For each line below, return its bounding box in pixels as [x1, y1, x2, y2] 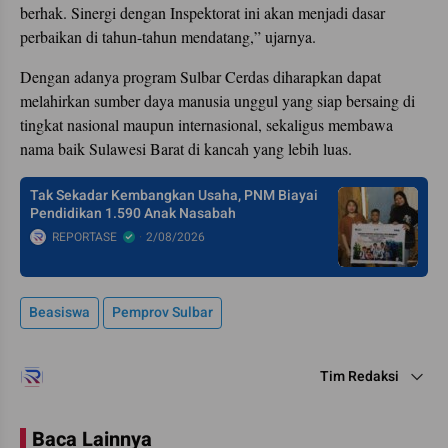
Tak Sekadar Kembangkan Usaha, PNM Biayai [30, 184, 318, 206]
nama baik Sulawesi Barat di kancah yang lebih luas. [20, 137, 352, 159]
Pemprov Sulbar [112, 301, 213, 323]
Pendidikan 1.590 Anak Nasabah [30, 202, 236, 224]
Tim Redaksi [320, 365, 399, 387]
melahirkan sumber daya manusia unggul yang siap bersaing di [20, 89, 415, 111]
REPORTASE [52, 227, 117, 246]
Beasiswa [29, 301, 90, 323]
